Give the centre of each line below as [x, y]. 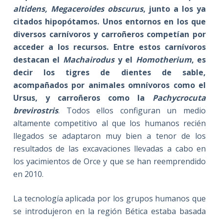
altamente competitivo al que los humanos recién [109, 123]
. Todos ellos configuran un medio [132, 110]
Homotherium [164, 59]
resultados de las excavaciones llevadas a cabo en [109, 148]
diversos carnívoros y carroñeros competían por [109, 34]
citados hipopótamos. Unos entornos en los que [109, 21]
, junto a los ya [175, 9]
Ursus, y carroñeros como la [83, 98]
